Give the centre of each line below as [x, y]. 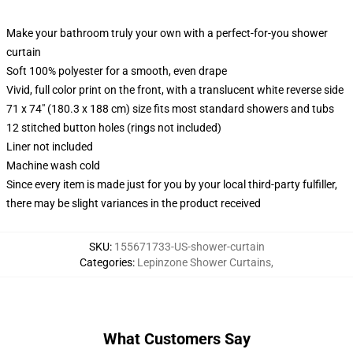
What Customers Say [176, 339]
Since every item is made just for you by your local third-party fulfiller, [172, 184]
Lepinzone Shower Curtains [204, 262]
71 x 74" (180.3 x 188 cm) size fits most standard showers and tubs [170, 109]
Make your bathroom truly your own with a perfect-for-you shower [167, 33]
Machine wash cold [53, 165]
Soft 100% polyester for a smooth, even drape [117, 71]
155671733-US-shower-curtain [189, 247]
